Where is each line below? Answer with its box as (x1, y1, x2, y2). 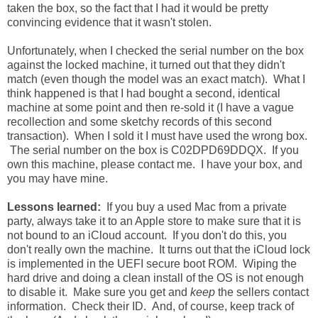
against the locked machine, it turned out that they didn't (7, 59, 285, 72)
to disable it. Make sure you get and (7, 286, 190, 299)
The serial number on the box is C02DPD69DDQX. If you (7, 144, 299, 157)
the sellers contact (215, 286, 309, 299)
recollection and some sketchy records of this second (7, 116, 272, 128)
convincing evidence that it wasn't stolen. (7, 16, 212, 29)
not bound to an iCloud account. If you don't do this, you (7, 229, 287, 242)
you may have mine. (7, 172, 108, 185)
